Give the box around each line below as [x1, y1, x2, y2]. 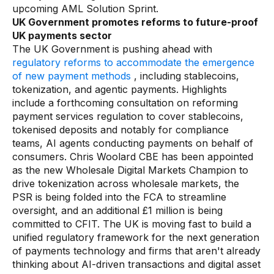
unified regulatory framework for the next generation [12, 231, 259, 243]
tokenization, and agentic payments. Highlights [12, 83, 227, 95]
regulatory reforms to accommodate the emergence [12, 56, 254, 68]
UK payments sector [12, 29, 112, 42]
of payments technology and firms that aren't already [12, 245, 261, 257]
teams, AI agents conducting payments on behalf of [12, 137, 253, 149]
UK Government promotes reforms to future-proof [12, 16, 258, 28]
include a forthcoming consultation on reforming [12, 97, 238, 109]
